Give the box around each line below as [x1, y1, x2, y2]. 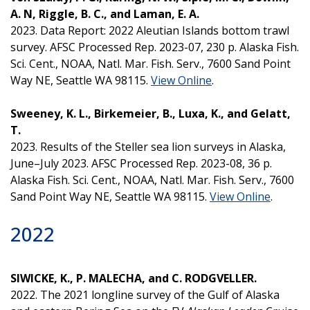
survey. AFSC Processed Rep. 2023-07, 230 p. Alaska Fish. [10, 39, 299, 55]
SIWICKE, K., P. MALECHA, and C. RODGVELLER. [10, 270, 257, 286]
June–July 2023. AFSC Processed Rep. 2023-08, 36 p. [10, 155, 272, 171]
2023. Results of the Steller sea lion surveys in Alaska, [10, 138, 286, 154]
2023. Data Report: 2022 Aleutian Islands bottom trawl [10, 22, 289, 38]
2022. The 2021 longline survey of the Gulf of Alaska [10, 286, 280, 302]
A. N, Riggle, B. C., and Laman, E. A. [10, 6, 199, 21]
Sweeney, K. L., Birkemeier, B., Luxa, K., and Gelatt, [10, 105, 291, 121]
